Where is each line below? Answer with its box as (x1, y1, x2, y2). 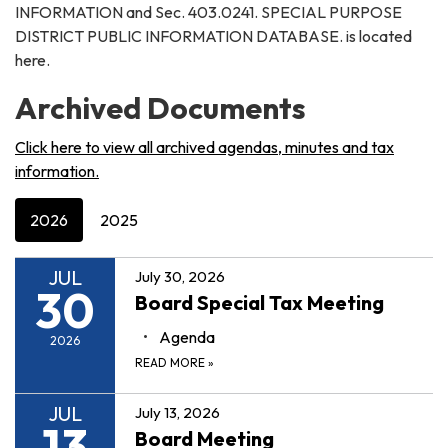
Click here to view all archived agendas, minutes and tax (15, 136, 394, 157)
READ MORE (135, 354, 208, 370)
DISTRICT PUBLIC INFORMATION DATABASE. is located (15, 25, 412, 46)
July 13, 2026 (135, 402, 220, 422)
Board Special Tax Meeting (135, 289, 384, 315)
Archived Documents (15, 88, 306, 127)
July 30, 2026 (135, 266, 225, 286)
